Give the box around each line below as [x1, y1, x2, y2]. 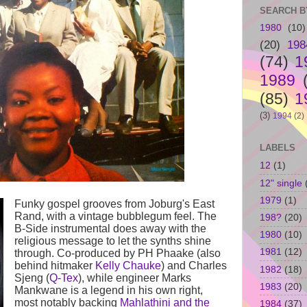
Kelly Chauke [95, 259, 161, 271]
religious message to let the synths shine [14, 234, 211, 247]
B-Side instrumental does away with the [14, 222, 206, 234]
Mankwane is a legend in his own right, [14, 284, 203, 296]
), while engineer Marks [77, 271, 191, 284]
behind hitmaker [14, 259, 95, 271]
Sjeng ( [14, 271, 49, 284]
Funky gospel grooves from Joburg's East [14, 197, 214, 210]
